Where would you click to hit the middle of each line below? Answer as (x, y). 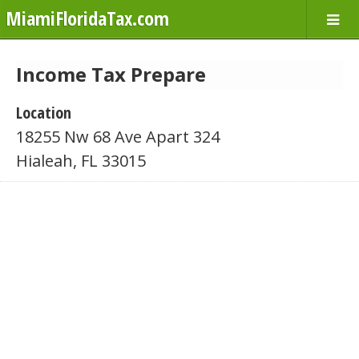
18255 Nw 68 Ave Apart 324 (118, 137)
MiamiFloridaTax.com (87, 18)
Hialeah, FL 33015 (81, 161)
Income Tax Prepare (111, 74)
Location (44, 113)
